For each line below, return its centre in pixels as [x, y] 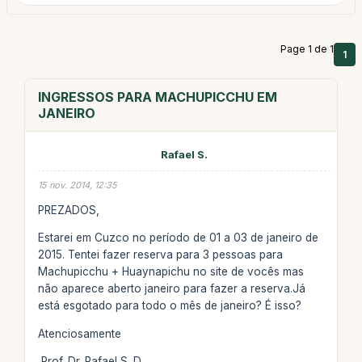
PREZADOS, [68, 210]
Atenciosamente [79, 333]
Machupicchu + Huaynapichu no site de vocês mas [170, 271]
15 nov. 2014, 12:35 [77, 185]
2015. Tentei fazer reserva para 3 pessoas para [160, 255]
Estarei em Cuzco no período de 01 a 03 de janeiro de [178, 238]
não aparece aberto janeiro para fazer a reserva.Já [171, 288]
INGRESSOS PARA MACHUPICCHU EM [157, 97]
